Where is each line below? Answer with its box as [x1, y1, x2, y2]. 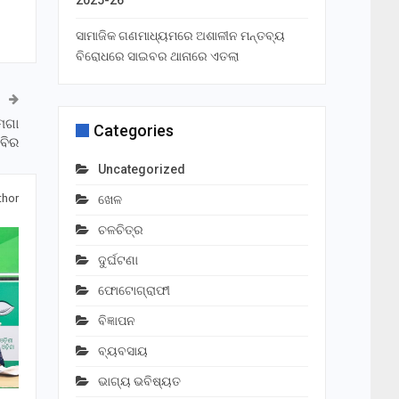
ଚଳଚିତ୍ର [97, 223, 143, 238]
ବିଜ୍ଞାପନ [97, 313, 135, 329]
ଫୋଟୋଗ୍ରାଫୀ [97, 283, 170, 298]
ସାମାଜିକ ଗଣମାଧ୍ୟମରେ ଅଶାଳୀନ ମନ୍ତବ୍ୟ [75, 28, 285, 44]
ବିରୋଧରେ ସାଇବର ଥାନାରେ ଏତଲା [75, 49, 239, 64]
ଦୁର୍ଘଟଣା [97, 253, 138, 268]
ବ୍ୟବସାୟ [97, 344, 148, 359]
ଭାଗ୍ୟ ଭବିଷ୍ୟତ [97, 374, 181, 389]
